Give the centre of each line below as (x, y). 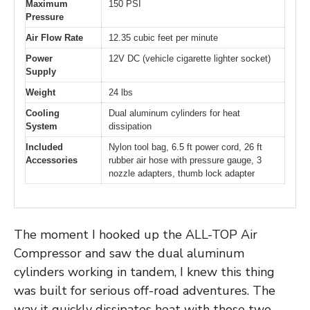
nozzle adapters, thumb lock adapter (182, 173)
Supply (41, 71)
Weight (40, 92)
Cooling (43, 113)
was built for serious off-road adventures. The (145, 291)
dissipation (130, 126)
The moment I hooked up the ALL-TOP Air (136, 235)
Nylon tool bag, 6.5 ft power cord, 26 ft (185, 147)
